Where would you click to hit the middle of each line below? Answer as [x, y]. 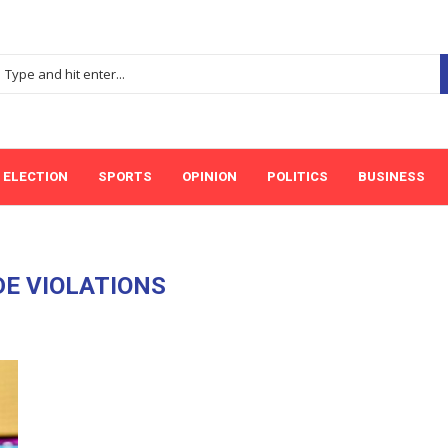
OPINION [209, 176]
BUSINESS [391, 176]
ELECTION [35, 176]
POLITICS [297, 176]
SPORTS [125, 176]
